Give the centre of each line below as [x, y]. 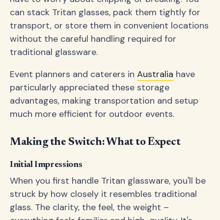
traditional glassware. [54, 52]
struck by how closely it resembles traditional [103, 194]
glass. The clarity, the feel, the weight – [89, 207]
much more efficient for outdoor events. [92, 114]
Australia [155, 74]
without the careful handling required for [93, 39]
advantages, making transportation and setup [104, 101]
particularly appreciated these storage [90, 87]
